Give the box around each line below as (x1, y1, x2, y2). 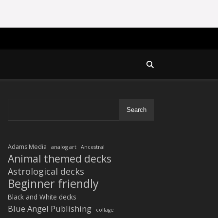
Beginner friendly (8, 176, 99, 191)
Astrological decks (8, 165, 84, 177)
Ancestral (81, 144, 105, 150)
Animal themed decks (8, 152, 111, 165)
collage (96, 206, 114, 213)
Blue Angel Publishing (8, 203, 91, 214)
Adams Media (8, 143, 47, 151)
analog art (51, 144, 76, 150)
